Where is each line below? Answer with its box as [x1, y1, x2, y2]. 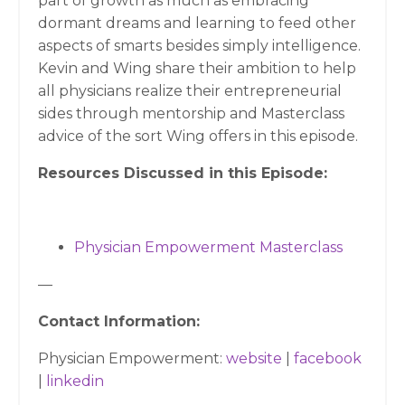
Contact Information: [38, 313, 200, 330]
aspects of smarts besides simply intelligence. [38, 37, 361, 54]
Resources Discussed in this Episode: [38, 165, 327, 182]
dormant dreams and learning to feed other [38, 14, 356, 32]
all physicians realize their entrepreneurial [38, 82, 342, 99]
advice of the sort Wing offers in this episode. [38, 127, 358, 145]
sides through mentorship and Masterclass [38, 105, 344, 122]
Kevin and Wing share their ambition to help [38, 60, 356, 77]
